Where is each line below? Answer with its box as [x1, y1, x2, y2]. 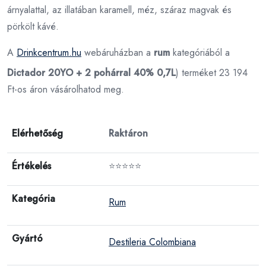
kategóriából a [170, 45, 230, 59]
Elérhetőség [12, 126, 63, 140]
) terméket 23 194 [176, 65, 248, 80]
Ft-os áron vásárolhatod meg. [7, 82, 124, 96]
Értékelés [12, 159, 51, 173]
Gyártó [12, 231, 43, 245]
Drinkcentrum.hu [17, 45, 81, 59]
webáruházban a [81, 45, 154, 59]
